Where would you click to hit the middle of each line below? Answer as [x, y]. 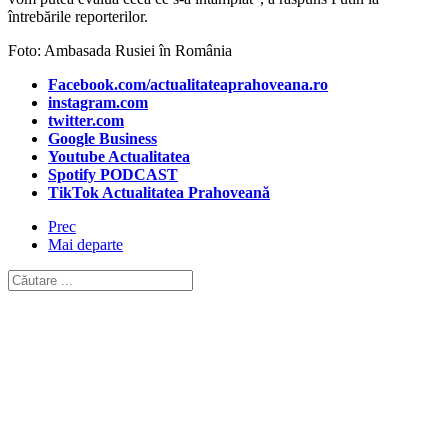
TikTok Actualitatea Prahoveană [159, 192]
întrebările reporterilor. [78, 16]
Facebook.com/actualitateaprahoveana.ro [188, 84]
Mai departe [85, 244]
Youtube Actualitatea [119, 156]
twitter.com [86, 120]
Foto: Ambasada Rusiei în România [120, 50]
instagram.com [98, 102]
